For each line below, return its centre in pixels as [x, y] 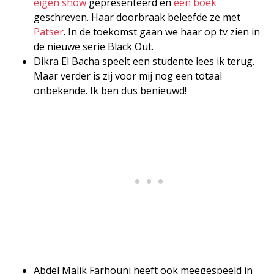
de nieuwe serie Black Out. [94, 46]
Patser [49, 31]
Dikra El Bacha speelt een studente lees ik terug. [144, 61]
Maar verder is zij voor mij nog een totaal [128, 76]
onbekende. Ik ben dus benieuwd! [110, 90]
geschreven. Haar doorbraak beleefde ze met [137, 17]
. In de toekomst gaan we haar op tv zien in [162, 31]
